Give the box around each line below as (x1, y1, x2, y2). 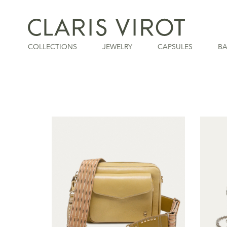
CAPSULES (158, 42, 193, 52)
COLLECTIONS (28, 42, 77, 52)
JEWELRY (102, 42, 132, 52)
